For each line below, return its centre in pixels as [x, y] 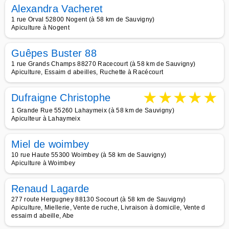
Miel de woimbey [50, 144]
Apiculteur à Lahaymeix [46, 119]
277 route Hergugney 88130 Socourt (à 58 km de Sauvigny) [99, 199]
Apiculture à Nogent [41, 28]
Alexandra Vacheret [57, 9]
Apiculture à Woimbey [43, 163]
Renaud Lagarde [50, 189]
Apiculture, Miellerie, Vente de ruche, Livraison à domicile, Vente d [108, 208]
